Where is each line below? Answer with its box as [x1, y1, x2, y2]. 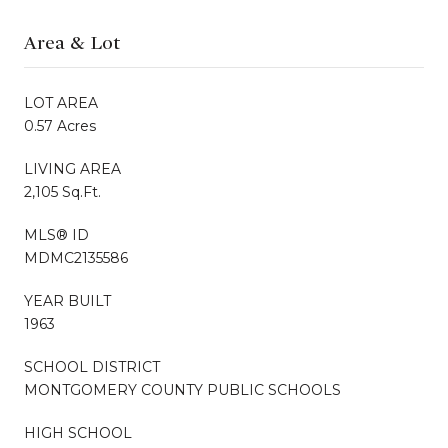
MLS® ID [24, 225, 89, 244]
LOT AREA [24, 93, 98, 112]
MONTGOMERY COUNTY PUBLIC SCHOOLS [24, 380, 341, 399]
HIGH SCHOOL [24, 423, 132, 442]
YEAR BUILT [24, 291, 111, 310]
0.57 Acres [24, 116, 96, 135]
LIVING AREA [24, 159, 121, 178]
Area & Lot [24, 30, 120, 54]
